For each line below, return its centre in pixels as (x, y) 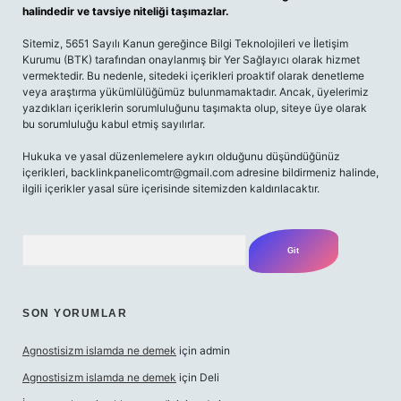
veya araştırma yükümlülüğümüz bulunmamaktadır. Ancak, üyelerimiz (196, 92)
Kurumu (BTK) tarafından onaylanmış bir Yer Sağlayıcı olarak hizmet (191, 60)
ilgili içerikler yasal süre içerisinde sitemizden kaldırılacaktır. (171, 188)
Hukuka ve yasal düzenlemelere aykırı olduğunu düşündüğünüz (181, 156)
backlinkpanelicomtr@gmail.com (152, 172)
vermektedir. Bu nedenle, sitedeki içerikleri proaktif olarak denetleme (193, 76)
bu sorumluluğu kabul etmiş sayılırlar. (114, 124)
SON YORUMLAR (75, 313)
